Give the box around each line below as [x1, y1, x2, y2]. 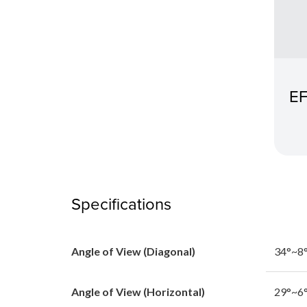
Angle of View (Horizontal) [71, 284, 205, 298]
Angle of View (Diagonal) [71, 244, 195, 258]
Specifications [71, 191, 171, 215]
